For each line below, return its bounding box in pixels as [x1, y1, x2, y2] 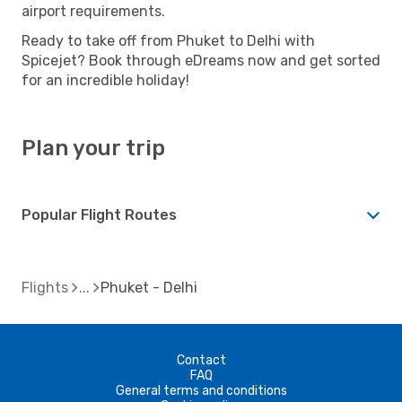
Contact [176, 352, 226, 368]
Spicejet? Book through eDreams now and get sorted [22, 51, 380, 69]
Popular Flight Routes [22, 205, 177, 223]
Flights [22, 278, 68, 296]
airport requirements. [22, 2, 165, 20]
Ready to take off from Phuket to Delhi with [22, 31, 315, 49]
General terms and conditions [115, 382, 287, 398]
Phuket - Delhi [100, 278, 197, 296]
